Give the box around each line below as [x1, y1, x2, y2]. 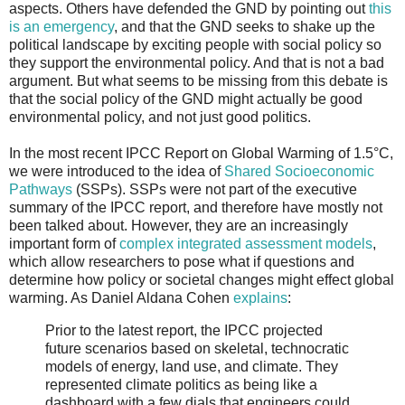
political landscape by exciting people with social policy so [9, 36, 381, 52]
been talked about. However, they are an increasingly [9, 217, 348, 233]
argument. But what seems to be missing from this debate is [9, 72, 388, 89]
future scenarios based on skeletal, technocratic [45, 340, 349, 356]
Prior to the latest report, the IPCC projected [45, 322, 323, 338]
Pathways [9, 181, 72, 197]
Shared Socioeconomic [224, 163, 374, 179]
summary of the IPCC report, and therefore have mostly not [9, 199, 382, 215]
